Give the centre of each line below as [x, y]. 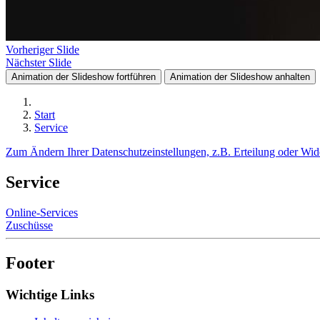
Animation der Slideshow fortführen [84, 77]
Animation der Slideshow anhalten [240, 77]
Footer [30, 262]
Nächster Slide [39, 62]
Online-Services [42, 212]
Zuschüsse [29, 225]
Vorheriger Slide [42, 50]
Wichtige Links [50, 294]
